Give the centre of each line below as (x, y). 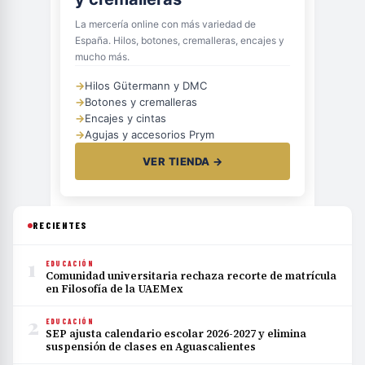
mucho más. (102, 57)
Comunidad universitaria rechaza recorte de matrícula (191, 276)
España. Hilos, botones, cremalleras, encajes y (180, 41)
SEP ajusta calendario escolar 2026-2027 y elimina (176, 334)
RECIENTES (60, 225)
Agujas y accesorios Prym (150, 135)
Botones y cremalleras (141, 102)
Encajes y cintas (125, 119)
